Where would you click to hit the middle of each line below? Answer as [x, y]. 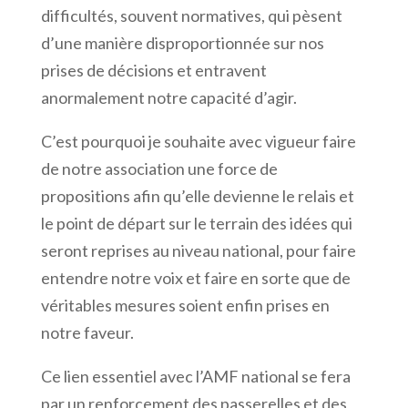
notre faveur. [87, 332]
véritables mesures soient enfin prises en [185, 305]
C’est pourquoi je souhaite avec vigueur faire [198, 141]
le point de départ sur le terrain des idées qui [196, 223]
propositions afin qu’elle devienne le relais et [197, 195]
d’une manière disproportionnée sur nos [182, 42]
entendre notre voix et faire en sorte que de [195, 277]
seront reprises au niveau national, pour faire [198, 250]
